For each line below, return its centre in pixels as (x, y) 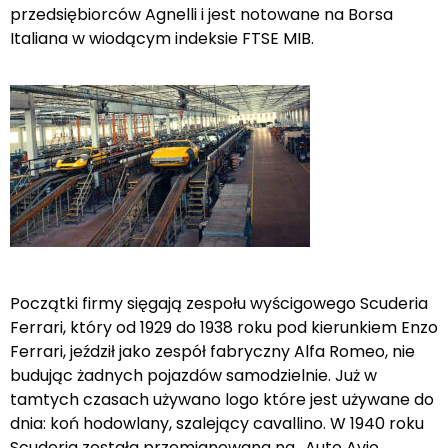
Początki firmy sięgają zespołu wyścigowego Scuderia (219, 303)
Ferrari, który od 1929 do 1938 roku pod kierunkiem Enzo (224, 327)
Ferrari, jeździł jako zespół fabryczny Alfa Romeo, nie (212, 351)
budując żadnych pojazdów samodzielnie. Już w (193, 375)
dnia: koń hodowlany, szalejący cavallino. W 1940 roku (217, 423)
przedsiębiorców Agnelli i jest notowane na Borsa (201, 14)
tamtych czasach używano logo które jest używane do (222, 399)
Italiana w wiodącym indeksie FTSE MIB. (162, 38)
